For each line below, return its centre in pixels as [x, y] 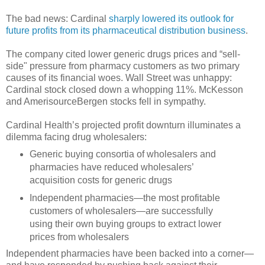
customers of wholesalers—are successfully [121, 211]
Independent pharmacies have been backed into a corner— [130, 254]
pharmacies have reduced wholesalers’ [111, 167]
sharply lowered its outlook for [171, 18]
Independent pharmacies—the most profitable [125, 198]
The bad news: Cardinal [57, 18]
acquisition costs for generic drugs [101, 180]
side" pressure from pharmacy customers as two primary [123, 66]
